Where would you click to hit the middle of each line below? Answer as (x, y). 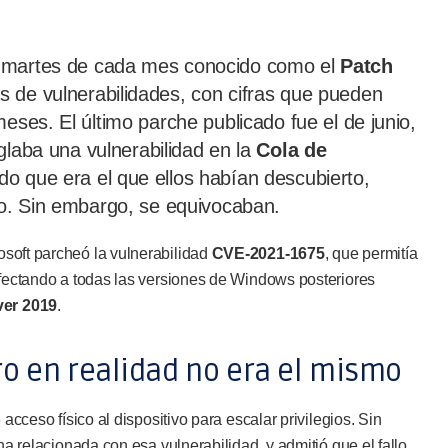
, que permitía (371, 253)
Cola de (291, 150)
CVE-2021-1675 (268, 253)
